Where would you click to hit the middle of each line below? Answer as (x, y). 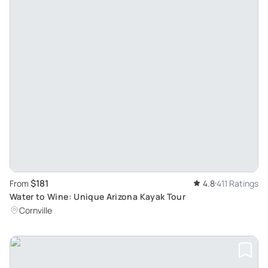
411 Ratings (237, 183)
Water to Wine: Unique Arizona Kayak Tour (98, 196)
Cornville (36, 210)
